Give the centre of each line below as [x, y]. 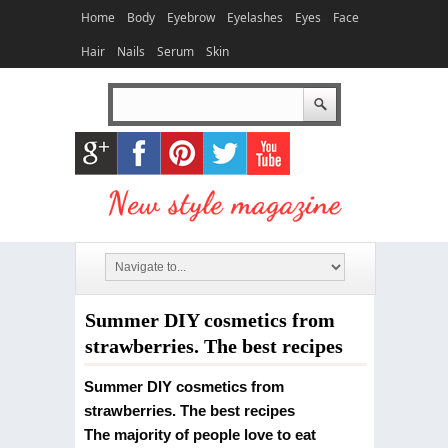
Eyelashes [254, 17]
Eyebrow [190, 17]
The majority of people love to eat [199, 434]
